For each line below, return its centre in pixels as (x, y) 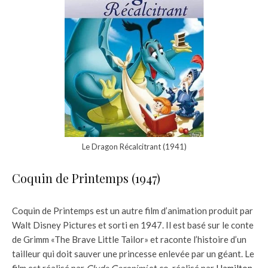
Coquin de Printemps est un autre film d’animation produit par (133, 211)
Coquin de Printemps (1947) (86, 178)
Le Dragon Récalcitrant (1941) (134, 147)
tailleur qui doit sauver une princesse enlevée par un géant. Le (133, 254)
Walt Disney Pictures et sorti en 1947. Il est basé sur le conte (133, 225)
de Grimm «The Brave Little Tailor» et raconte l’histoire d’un (129, 240)
